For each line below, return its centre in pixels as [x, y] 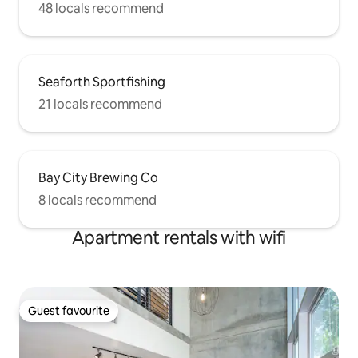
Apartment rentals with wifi [179, 237]
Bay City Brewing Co [98, 177]
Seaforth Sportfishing [102, 82]
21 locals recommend [100, 104]
